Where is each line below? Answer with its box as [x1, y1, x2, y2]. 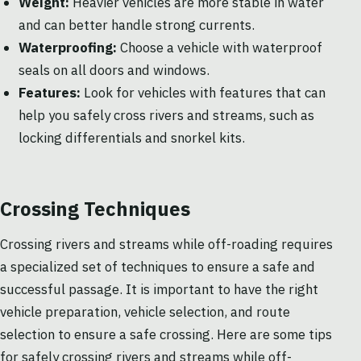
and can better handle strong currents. [18, 16, 255, 35]
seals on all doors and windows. [18, 61, 210, 80]
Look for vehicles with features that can [80, 84, 326, 102]
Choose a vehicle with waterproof [116, 39, 322, 57]
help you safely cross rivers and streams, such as [18, 106, 314, 125]
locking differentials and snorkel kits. [18, 129, 245, 147]
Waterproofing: [18, 39, 117, 57]
